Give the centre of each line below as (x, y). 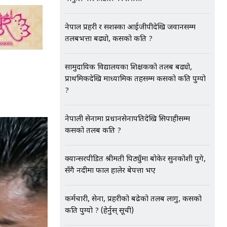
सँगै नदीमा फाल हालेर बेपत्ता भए (110, 171)
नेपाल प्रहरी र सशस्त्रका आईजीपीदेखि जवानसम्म (130, 28)
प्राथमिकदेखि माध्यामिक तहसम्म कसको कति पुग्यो (135, 79)
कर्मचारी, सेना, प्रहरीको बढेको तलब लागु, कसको (133, 199)
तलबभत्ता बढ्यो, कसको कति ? (109, 39)
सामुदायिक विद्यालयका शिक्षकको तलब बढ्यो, (128, 68)
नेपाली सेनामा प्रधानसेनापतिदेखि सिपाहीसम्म (127, 119)
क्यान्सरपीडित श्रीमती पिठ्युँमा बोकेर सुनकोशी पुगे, (135, 159)
